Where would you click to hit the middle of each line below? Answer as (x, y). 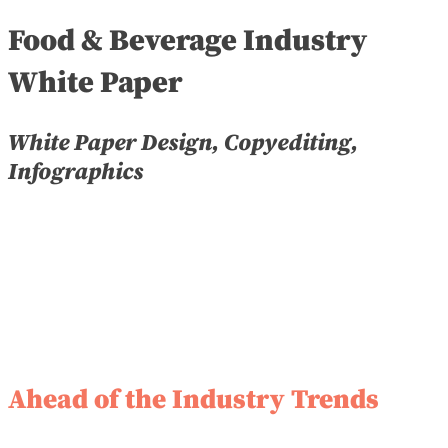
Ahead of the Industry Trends (193, 400)
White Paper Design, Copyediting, (183, 143)
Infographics (75, 172)
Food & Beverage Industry (187, 41)
